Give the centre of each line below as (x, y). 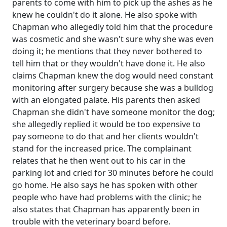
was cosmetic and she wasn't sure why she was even (113, 39)
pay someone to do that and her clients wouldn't (105, 136)
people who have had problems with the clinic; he (107, 197)
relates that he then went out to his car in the (99, 160)
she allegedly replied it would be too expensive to (106, 124)
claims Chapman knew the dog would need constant (113, 75)
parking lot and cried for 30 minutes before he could (113, 173)
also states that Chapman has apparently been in (106, 209)
